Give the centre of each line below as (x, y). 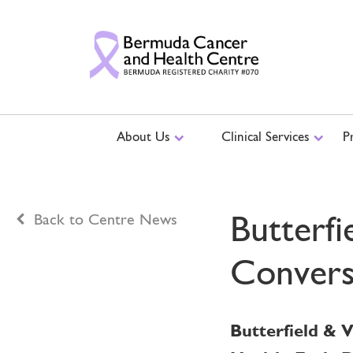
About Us (146, 136)
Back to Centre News (106, 219)
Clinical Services (267, 136)
